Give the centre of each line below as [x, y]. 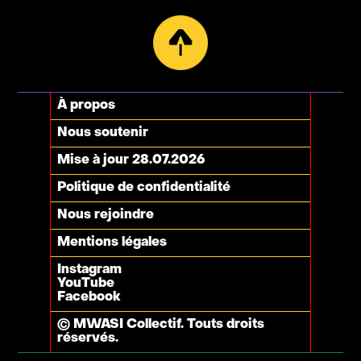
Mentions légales [112, 243]
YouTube [85, 284]
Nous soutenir [102, 133]
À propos [86, 106]
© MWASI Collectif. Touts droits [160, 325]
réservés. [87, 338]
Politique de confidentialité [143, 188]
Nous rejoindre [105, 215]
